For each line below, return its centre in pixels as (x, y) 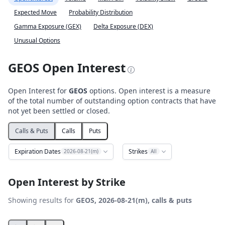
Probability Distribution (101, 12)
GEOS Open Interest (67, 67)
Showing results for (42, 200)
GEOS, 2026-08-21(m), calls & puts (134, 200)
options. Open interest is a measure (149, 90)
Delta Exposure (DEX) (123, 26)
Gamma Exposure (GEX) (48, 26)
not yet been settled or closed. (59, 110)
